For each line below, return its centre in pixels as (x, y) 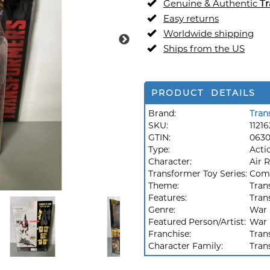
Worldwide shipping (209, 33)
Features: (169, 198)
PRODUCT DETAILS (203, 93)
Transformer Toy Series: (199, 174)
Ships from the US (204, 49)
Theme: (165, 186)
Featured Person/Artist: (198, 222)
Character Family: (187, 246)
